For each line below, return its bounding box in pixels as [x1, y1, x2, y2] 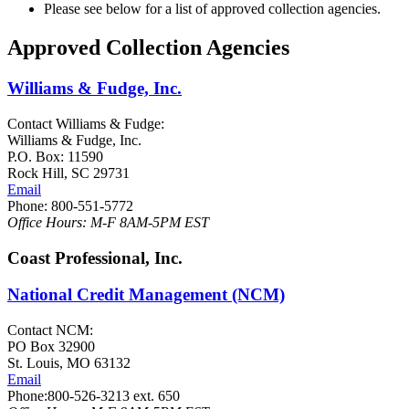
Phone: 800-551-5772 [7, 197, 133, 214]
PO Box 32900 [7, 338, 95, 354]
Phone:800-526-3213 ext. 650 [7, 387, 180, 404]
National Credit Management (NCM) [7, 285, 285, 305]
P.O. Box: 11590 [7, 148, 103, 164]
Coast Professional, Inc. [7, 247, 183, 267]
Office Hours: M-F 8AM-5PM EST [7, 214, 209, 230]
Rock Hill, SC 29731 [7, 164, 130, 181]
